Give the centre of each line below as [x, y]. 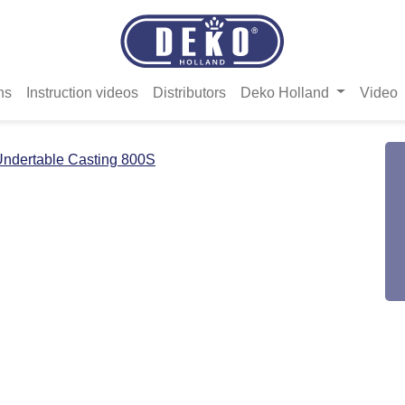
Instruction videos [82, 92]
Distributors [189, 92]
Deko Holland [287, 92]
